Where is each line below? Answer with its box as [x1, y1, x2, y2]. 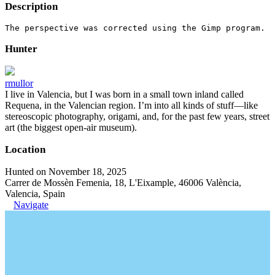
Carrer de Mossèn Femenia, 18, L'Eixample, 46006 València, [5, 177, 241, 188]
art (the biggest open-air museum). [5, 122, 137, 133]
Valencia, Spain [5, 188, 65, 199]
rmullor [5, 77, 33, 88]
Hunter [5, 42, 37, 55]
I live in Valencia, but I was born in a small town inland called [5, 88, 244, 99]
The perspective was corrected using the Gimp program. [5, 23, 265, 33]
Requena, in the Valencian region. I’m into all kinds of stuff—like [5, 99, 258, 110]
